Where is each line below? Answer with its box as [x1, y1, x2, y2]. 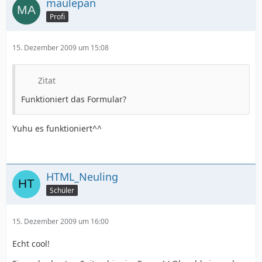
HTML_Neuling [46, 170, 118, 184]
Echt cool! [12, 238, 50, 249]
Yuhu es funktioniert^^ [12, 123, 102, 134]
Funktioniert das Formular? [21, 94, 126, 105]
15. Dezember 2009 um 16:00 [12, 216, 109, 226]
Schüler [50, 185, 74, 195]
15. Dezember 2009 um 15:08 [12, 43, 109, 53]
